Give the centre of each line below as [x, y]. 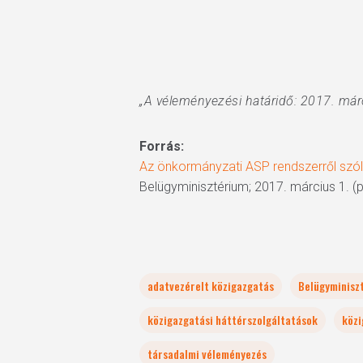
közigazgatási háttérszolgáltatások [233, 320]
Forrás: [162, 146]
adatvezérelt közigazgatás [211, 286]
